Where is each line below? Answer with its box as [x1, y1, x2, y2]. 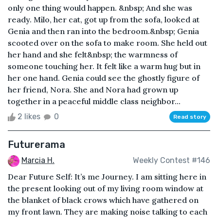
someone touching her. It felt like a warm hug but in [8, 61, 200, 71]
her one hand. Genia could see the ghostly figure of [8, 73, 200, 83]
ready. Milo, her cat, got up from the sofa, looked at [8, 14, 200, 24]
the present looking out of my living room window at [8, 183, 203, 193]
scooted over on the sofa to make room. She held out [8, 37, 207, 48]
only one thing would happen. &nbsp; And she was [8, 2, 192, 13]
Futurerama [8, 138, 65, 150]
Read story [173, 113, 206, 120]
